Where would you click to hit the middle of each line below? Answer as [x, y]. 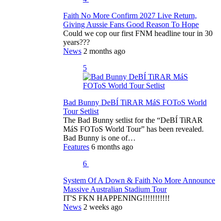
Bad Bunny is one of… [99, 138]
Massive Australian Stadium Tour [115, 189]
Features [76, 147]
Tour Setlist [81, 111]
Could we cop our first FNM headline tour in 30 [138, 33]
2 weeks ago [103, 207]
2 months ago [104, 51]
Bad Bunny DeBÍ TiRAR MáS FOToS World [135, 102]
